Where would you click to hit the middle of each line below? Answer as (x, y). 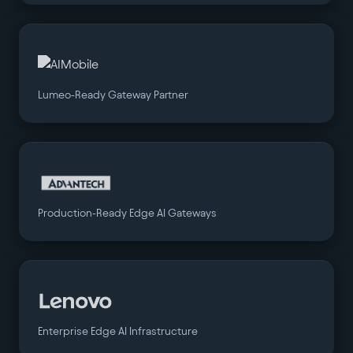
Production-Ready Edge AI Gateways (127, 213)
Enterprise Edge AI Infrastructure (118, 331)
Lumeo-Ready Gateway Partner (113, 95)
